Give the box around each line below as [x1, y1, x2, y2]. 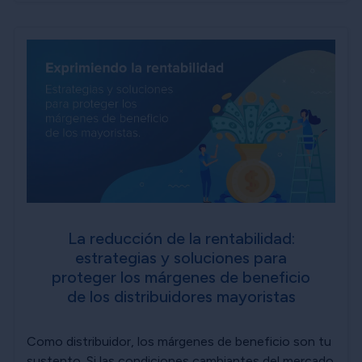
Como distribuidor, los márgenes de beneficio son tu [27, 333, 331, 349]
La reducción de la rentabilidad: [67, 228, 295, 248]
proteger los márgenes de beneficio [52, 267, 310, 287]
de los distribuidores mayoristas [66, 286, 296, 306]
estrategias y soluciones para [75, 247, 287, 267]
